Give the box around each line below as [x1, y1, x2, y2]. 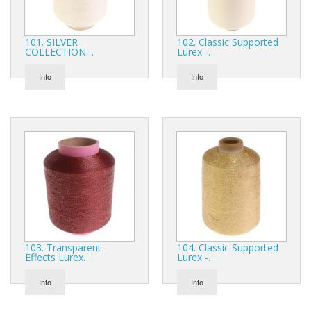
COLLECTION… [25, 44, 94, 58]
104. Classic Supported [177, 240, 278, 254]
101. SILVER [25, 35, 78, 49]
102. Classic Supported [177, 35, 278, 49]
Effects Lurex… [25, 250, 91, 264]
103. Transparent [25, 240, 101, 254]
